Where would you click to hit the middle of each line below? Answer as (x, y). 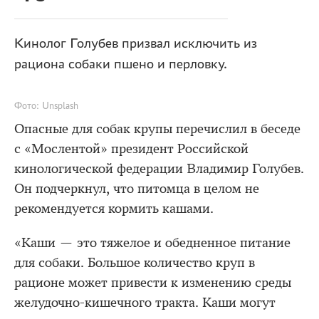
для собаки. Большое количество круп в (135, 263)
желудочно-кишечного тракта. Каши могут (145, 303)
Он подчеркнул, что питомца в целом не (137, 189)
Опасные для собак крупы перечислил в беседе (157, 129)
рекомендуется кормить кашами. (114, 209)
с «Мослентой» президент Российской (131, 149)
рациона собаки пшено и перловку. (121, 64)
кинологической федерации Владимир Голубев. (159, 169)
